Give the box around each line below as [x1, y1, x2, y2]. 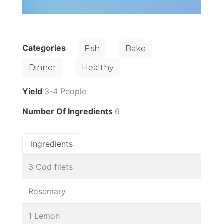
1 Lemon [28, 210, 60, 221]
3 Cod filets [28, 161, 73, 172]
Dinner [29, 62, 56, 72]
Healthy [82, 62, 114, 72]
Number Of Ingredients [22, 106, 115, 116]
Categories [22, 43, 68, 53]
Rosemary [28, 186, 66, 196]
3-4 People [44, 86, 86, 96]
